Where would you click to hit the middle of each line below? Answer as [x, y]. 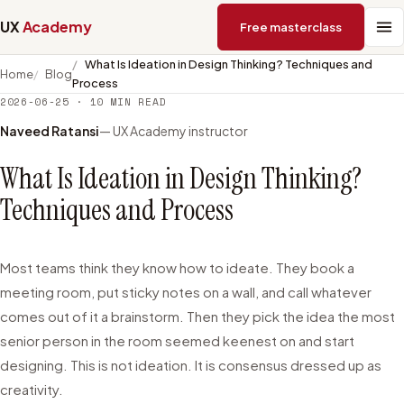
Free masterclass [291, 27]
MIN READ [135, 101]
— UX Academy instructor [174, 131]
